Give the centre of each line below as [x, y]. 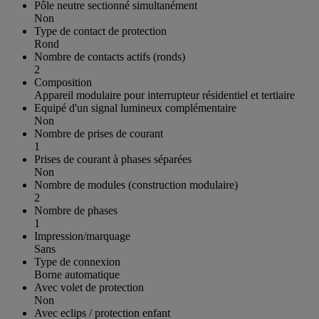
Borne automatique [77, 274]
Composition [63, 82]
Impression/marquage [82, 236]
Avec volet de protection [89, 287]
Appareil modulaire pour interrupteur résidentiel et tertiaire [164, 95]
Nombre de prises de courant [99, 133]
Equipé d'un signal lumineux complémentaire [135, 108]
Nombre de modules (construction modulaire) [136, 184]
